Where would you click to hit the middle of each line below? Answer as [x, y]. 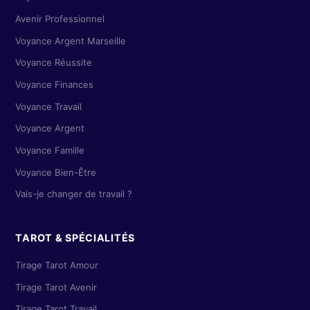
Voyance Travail [49, 106]
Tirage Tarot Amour [57, 265]
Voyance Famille [50, 151]
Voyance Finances [55, 85]
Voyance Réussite [54, 63]
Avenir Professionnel [60, 19]
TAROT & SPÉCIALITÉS [75, 238]
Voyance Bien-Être [56, 172]
